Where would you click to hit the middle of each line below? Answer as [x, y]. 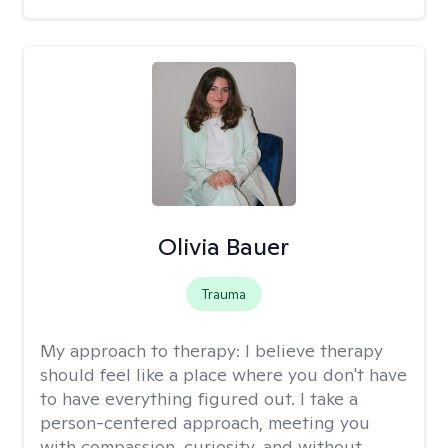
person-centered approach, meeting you [205, 422]
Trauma [223, 294]
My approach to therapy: [142, 350]
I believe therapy [314, 350]
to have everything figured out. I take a [199, 398]
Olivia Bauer [224, 246]
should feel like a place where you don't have [223, 374]
